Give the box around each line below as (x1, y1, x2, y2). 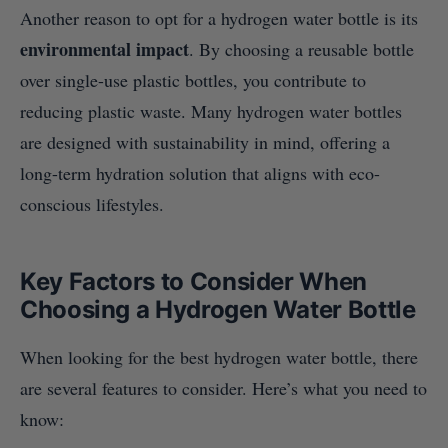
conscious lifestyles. (20, 192, 164, 217)
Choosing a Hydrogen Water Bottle (20, 295, 416, 325)
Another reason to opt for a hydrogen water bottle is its (20, 6, 418, 31)
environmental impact (20, 36, 189, 63)
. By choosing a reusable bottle (189, 37, 414, 62)
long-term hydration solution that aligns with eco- (20, 161, 380, 186)
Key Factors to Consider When (20, 267, 367, 297)
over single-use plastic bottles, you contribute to (20, 68, 366, 93)
